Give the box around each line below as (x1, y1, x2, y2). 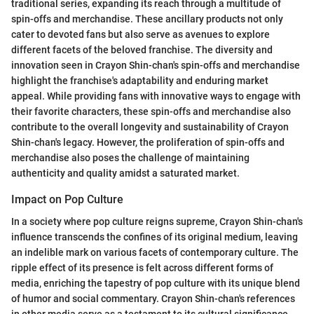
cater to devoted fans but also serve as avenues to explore (11, 28, 270, 40)
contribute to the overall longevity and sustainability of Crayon (11, 121, 289, 132)
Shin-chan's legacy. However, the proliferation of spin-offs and (11, 136, 285, 148)
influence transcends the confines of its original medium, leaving (11, 231, 298, 243)
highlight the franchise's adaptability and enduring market (11, 74, 268, 86)
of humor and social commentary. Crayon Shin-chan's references (11, 292, 295, 304)
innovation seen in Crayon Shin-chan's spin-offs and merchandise (11, 59, 300, 71)
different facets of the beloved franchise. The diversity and (11, 43, 273, 55)
